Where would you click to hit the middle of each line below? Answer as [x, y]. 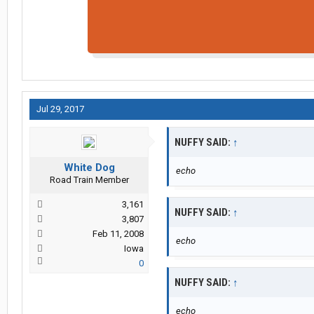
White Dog [89, 168]
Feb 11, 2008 [118, 234]
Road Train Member [89, 180]
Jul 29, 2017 [60, 109]
